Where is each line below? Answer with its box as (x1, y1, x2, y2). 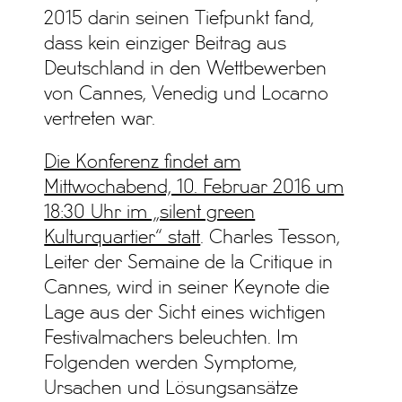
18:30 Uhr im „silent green (44, 204, 256, 223)
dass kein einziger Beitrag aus (44, 35, 287, 54)
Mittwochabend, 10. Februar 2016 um (44, 179, 345, 197)
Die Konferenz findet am (44, 153, 241, 172)
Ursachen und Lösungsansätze (44, 380, 299, 398)
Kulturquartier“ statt (44, 229, 201, 248)
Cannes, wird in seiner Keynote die (44, 279, 330, 298)
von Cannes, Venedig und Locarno (44, 85, 329, 104)
